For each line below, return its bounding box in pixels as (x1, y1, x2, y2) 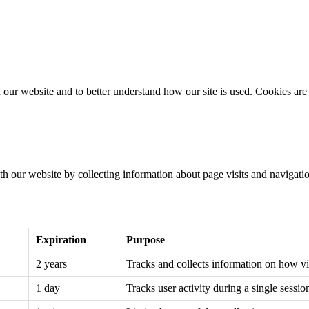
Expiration (36, 233, 86, 246)
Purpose (126, 233, 165, 246)
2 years (36, 257, 67, 270)
